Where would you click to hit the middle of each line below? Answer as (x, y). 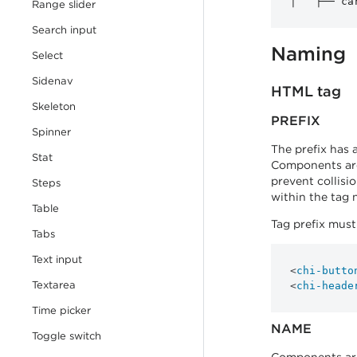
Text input (57, 259)
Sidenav (53, 81)
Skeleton (54, 106)
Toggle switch (67, 336)
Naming (308, 53)
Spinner (51, 132)
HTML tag (306, 91)
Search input (64, 30)
